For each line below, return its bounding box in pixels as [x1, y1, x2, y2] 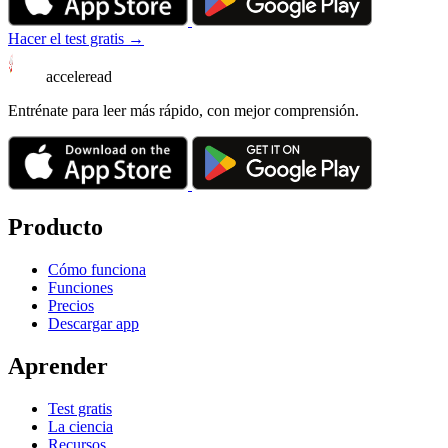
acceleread [46, 68, 112, 86]
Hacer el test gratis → [8, 30, 144, 48]
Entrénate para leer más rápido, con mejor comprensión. [8, 102, 359, 120]
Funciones [48, 278, 113, 296]
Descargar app [48, 314, 139, 332]
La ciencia [48, 417, 113, 435]
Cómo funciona [48, 260, 146, 278]
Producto [8, 214, 103, 241]
